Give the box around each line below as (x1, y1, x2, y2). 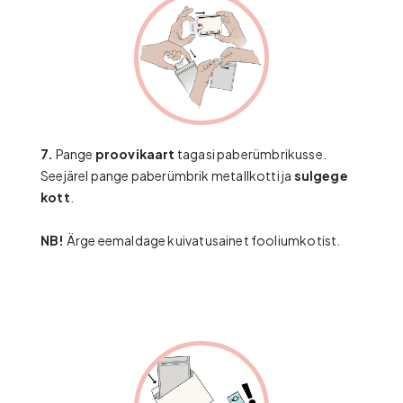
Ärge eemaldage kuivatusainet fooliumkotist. (64, 232, 341, 248)
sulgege (293, 167, 348, 184)
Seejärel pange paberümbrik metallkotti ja (40, 167, 294, 184)
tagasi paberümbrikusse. (175, 146, 327, 162)
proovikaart (94, 146, 175, 162)
